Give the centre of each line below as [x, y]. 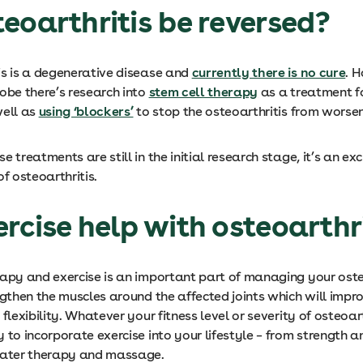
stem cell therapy [203, 92]
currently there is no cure [269, 73]
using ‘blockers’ [86, 111]
